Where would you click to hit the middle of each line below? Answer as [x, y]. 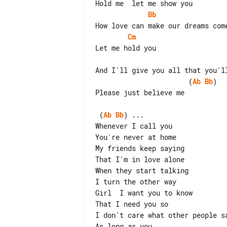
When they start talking [142, 171]
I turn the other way [136, 182]
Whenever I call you [134, 126]
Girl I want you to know [144, 193]
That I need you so [132, 204]
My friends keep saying [140, 148]
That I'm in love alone [140, 159]
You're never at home [136, 137]
